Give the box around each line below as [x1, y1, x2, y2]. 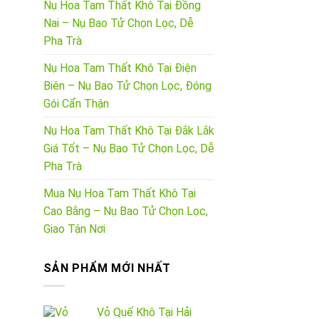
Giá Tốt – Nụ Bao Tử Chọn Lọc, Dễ [43, 142, 214, 156]
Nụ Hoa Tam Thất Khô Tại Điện [43, 61, 197, 75]
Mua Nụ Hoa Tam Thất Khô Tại [43, 187, 196, 201]
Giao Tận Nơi [43, 222, 105, 236]
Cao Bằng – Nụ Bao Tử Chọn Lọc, [43, 204, 208, 219]
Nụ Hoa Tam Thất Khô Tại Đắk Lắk [43, 124, 214, 138]
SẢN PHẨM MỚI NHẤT [43, 261, 171, 276]
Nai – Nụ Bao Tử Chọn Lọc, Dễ [43, 16, 194, 31]
